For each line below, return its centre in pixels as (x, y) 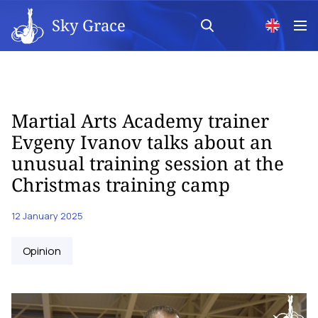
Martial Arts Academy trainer (140, 121)
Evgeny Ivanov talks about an (142, 142)
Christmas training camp (121, 185)
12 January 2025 (47, 216)
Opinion (42, 251)
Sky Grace (89, 24)
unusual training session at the (148, 163)
